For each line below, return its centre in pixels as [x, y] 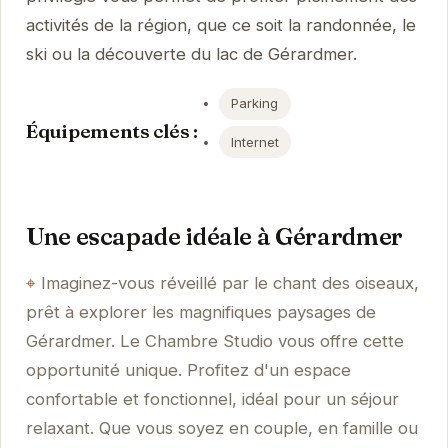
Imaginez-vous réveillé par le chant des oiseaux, [229, 282]
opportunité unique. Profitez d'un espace [188, 369]
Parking [255, 103]
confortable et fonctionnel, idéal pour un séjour [212, 398]
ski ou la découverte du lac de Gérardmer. [191, 54]
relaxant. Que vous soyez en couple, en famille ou [221, 427]
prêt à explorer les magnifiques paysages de [200, 311]
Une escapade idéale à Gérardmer [214, 236]
